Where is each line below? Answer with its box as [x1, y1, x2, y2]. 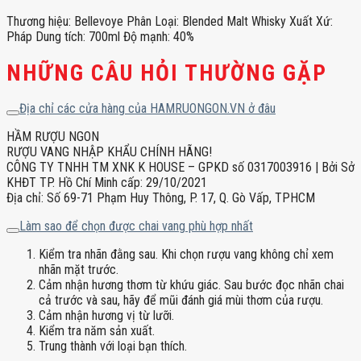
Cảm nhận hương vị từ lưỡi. [39, 308, 174, 324]
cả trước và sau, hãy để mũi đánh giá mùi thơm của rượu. [39, 293, 323, 309]
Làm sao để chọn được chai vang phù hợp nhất [19, 218, 253, 234]
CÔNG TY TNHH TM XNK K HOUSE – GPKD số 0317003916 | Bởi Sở [6, 160, 355, 176]
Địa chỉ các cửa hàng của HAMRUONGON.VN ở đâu [19, 101, 276, 117]
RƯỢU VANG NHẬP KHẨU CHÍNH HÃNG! [6, 144, 212, 160]
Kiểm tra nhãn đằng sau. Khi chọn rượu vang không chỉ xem [39, 247, 334, 263]
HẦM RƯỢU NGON [6, 129, 99, 145]
